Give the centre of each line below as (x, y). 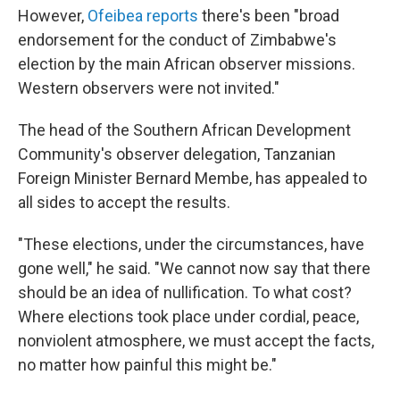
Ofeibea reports (143, 16)
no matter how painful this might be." (147, 365)
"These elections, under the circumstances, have (191, 245)
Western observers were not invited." (149, 88)
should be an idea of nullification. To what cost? (185, 293)
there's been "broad (269, 16)
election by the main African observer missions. (187, 64)
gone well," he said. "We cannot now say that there (194, 269)
